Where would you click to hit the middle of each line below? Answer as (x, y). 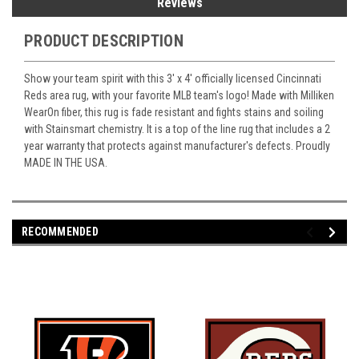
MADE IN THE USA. (66, 163)
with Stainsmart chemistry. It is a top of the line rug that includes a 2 (177, 129)
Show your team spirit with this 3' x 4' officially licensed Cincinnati (173, 79)
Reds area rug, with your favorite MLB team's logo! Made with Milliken (179, 96)
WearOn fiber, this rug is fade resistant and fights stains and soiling (174, 113)
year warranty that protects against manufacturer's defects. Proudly (177, 146)
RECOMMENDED (60, 232)
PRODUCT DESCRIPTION (104, 41)
